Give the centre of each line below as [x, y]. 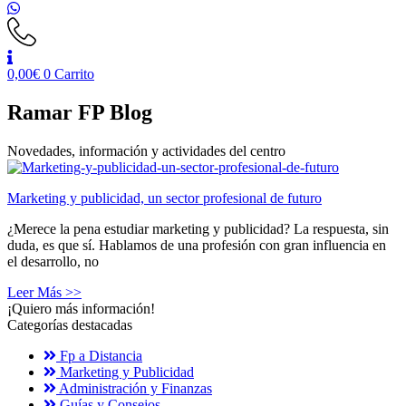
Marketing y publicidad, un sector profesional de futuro [164, 198]
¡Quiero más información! [81, 308]
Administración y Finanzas [135, 388]
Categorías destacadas [70, 324]
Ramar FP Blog [80, 112]
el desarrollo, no [53, 261]
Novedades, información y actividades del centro [146, 150]
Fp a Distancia [101, 355]
